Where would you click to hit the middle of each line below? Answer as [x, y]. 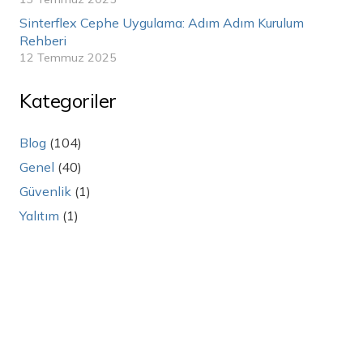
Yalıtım [39, 216]
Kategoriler [68, 101]
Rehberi [43, 40]
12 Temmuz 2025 [68, 57]
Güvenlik [45, 192]
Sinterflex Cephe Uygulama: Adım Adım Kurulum [162, 22]
